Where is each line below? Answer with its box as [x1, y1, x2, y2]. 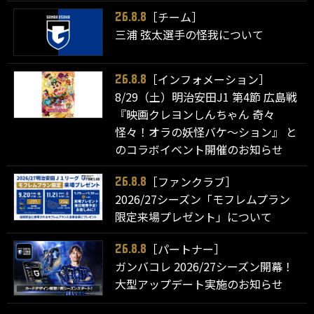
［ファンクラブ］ [146, 172, 237, 190]
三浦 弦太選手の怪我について [115, 25, 264, 43]
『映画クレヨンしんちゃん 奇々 [115, 105, 275, 123]
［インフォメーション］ [146, 70, 271, 88]
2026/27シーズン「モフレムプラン [115, 190, 291, 207]
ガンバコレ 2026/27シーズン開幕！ [115, 257, 294, 275]
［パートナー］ [146, 240, 226, 257]
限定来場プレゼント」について [115, 207, 273, 225]
